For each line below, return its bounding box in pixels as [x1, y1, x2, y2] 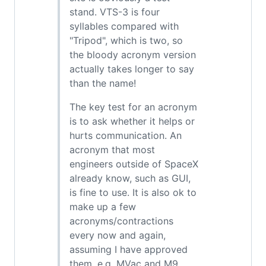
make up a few [69, 201, 136, 213]
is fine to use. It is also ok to [69, 186, 197, 198]
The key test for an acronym [69, 101, 197, 113]
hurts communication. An [69, 129, 182, 141]
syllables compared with [69, 20, 179, 32]
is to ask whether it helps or [69, 115, 195, 127]
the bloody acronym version [69, 49, 196, 61]
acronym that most [69, 144, 155, 156]
